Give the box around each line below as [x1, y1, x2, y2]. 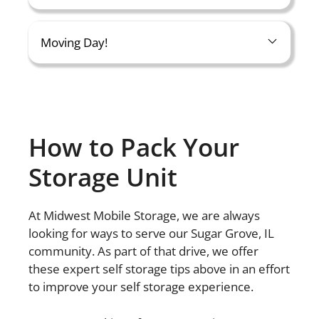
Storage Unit [28, 160, 177, 194]
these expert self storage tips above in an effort [28, 261, 290, 277]
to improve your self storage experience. [28, 278, 256, 295]
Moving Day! [41, 34, 108, 51]
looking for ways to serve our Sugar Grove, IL [28, 225, 274, 241]
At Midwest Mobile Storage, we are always [28, 207, 260, 224]
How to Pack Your [28, 130, 239, 164]
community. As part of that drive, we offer [28, 243, 258, 259]
